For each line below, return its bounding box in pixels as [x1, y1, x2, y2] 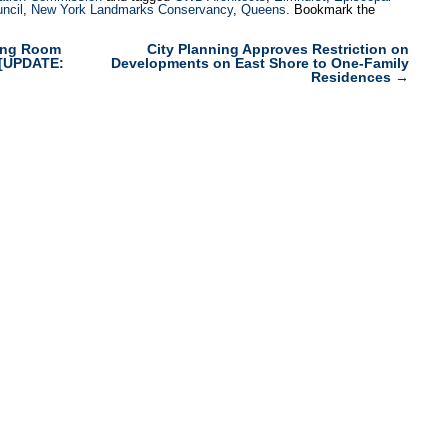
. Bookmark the [286, 2, 375, 18]
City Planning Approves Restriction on [147, 40, 409, 57]
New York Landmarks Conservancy [31, 2, 233, 18]
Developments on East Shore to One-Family [111, 54, 409, 71]
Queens [241, 2, 286, 18]
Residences [311, 68, 395, 85]
